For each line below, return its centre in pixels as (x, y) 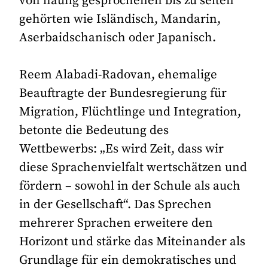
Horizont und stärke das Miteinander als (133, 241)
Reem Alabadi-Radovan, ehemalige (118, 74)
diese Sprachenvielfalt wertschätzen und (133, 167)
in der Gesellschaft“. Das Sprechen (116, 204)
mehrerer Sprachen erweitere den (116, 223)
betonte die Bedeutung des (94, 130)
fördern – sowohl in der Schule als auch (130, 186)
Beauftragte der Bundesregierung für (123, 93)
